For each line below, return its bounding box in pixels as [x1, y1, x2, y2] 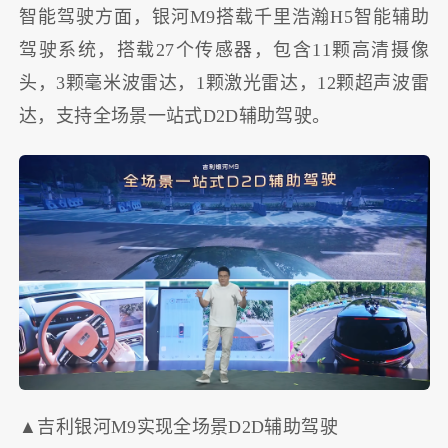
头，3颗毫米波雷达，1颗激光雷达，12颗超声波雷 [19, 73, 429, 94]
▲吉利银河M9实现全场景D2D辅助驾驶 [19, 417, 338, 438]
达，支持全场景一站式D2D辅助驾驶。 [19, 106, 331, 127]
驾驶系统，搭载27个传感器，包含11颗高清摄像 [19, 40, 429, 61]
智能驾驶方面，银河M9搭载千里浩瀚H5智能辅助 [19, 7, 429, 28]
